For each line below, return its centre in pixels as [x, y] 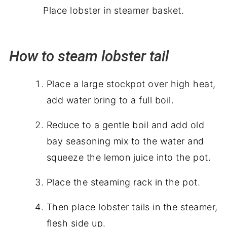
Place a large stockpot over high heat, [131, 84]
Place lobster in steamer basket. [113, 10]
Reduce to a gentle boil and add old [125, 125]
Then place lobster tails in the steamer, [132, 207]
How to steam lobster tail [89, 56]
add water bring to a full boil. [110, 100]
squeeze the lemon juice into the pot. [130, 157]
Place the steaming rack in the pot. [125, 182]
